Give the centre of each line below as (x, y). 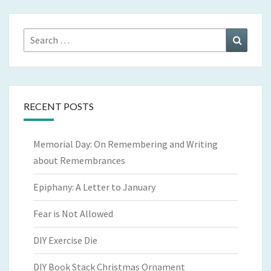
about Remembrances (79, 161)
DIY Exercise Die (65, 240)
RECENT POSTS (59, 106)
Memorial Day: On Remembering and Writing (126, 144)
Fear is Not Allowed (73, 214)
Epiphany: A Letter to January (94, 187)
